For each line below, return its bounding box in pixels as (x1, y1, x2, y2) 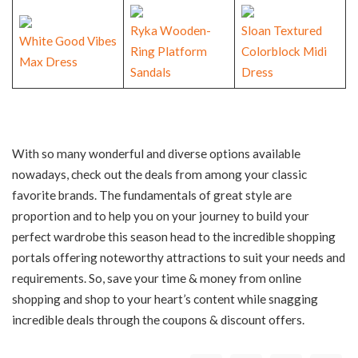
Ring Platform (129, 44, 207, 59)
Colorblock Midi (241, 44, 327, 59)
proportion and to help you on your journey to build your (12, 209, 309, 224)
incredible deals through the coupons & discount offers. (12, 312, 304, 328)
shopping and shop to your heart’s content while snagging (12, 292, 318, 307)
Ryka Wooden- (129, 23, 211, 38)
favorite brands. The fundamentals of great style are (12, 188, 292, 203)
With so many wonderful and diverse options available (12, 146, 300, 161)
